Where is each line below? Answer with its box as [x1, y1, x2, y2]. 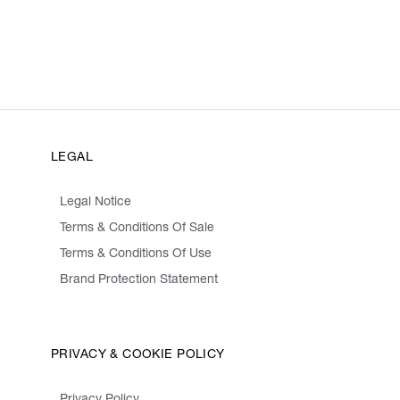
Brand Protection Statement [60, 274, 218, 287]
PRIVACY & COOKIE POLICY [51, 349, 225, 362]
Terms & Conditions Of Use [60, 248, 212, 262]
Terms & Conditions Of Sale [60, 222, 214, 236]
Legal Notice [60, 196, 131, 210]
